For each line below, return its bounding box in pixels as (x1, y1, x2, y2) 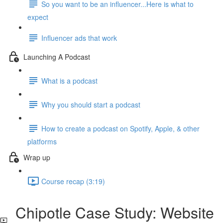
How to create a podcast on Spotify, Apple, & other (41, 123, 200, 133)
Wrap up (23, 152, 50, 162)
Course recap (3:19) (41, 176, 105, 186)
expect (27, 12, 48, 22)
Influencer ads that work (41, 32, 117, 43)
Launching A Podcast (23, 51, 90, 62)
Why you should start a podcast (41, 99, 140, 110)
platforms (27, 136, 57, 146)
